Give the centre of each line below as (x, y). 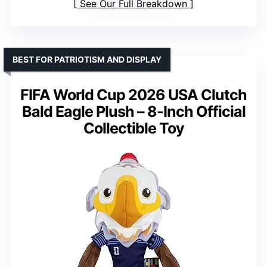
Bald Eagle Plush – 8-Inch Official (133, 112)
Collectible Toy (133, 128)
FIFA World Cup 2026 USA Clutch (133, 95)
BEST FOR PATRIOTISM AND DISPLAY (87, 60)
